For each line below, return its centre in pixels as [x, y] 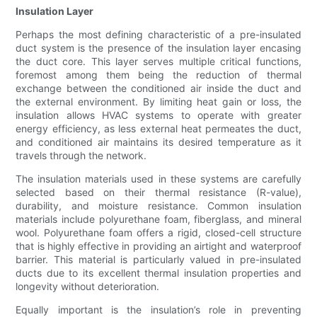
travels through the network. [81, 156]
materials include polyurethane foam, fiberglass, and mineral [158, 219]
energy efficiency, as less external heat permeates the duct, [158, 129]
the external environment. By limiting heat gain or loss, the [158, 102]
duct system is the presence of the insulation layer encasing [158, 48]
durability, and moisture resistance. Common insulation [158, 206]
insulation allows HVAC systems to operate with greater [158, 115]
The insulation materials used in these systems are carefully [158, 179]
